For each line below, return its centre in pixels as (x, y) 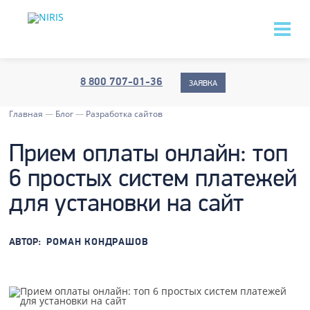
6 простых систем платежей (153, 180)
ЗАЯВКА (203, 84)
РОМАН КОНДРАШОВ (98, 243)
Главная (26, 114)
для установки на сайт (127, 205)
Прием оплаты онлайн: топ (149, 155)
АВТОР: (25, 243)
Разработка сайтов (125, 114)
